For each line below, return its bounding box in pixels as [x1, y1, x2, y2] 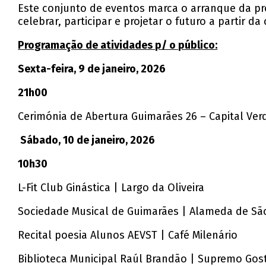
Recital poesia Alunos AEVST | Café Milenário [18, 229, 238, 242]
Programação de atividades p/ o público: [18, 39, 218, 52]
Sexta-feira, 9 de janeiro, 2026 [18, 62, 166, 76]
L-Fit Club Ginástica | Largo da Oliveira [18, 181, 205, 195]
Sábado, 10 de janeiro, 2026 [20, 134, 156, 147]
